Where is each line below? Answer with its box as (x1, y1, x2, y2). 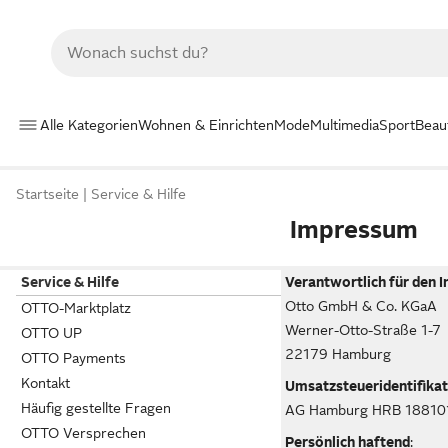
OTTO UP (21, 325, 82, 341)
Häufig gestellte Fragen (21, 400, 171, 416)
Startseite (16, 186, 79, 203)
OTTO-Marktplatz (21, 300, 131, 316)
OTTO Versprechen (21, 425, 146, 441)
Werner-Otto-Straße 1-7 (285, 322, 442, 338)
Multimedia (310, 116, 379, 133)
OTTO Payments (21, 350, 126, 366)
